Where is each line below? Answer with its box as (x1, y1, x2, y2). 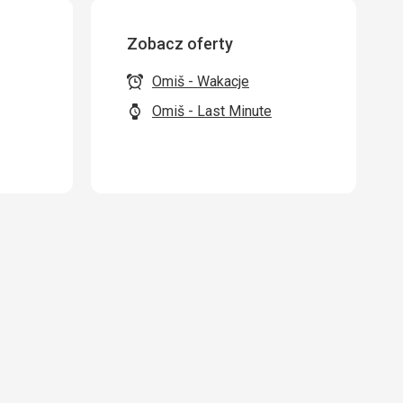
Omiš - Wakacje (152, 73, 249, 90)
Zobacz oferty (127, 34, 233, 53)
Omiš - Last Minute (152, 103, 272, 120)
